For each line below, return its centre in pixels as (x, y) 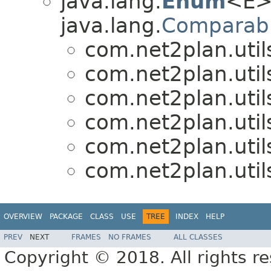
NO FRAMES (130, 237)
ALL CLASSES (198, 237)
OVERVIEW (23, 217)
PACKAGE (66, 217)
